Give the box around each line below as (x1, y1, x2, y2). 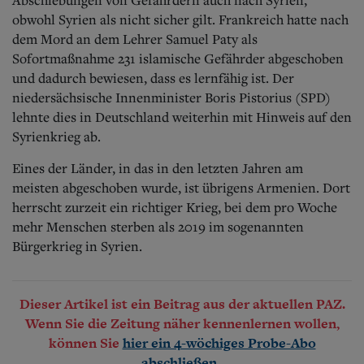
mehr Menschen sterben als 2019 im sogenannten (12, 217, 304, 236)
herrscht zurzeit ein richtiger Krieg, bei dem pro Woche (12, 197, 337, 216)
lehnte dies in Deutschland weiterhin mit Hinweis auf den (12, 107, 352, 126)
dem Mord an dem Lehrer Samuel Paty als (12, 29, 258, 48)
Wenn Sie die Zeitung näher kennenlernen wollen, (24, 313, 340, 333)
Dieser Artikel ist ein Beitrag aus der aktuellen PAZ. (19, 293, 345, 314)
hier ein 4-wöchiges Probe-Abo (122, 332, 316, 353)
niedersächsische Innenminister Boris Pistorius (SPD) (12, 88, 331, 106)
